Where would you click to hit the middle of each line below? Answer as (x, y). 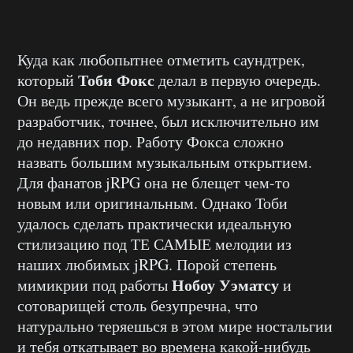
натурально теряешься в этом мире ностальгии (175, 325)
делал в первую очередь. (238, 80)
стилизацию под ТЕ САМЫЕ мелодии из (154, 243)
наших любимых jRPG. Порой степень (147, 264)
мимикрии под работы (95, 284)
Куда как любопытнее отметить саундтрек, (161, 59)
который (48, 80)
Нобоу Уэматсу (225, 284)
